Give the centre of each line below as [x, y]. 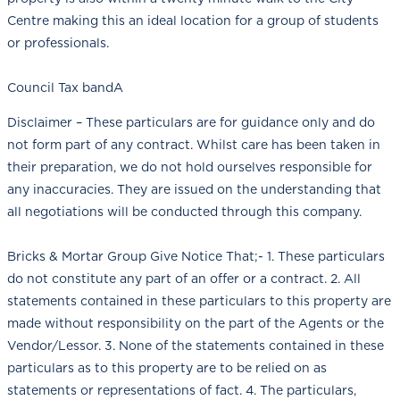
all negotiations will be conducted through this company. [184, 211]
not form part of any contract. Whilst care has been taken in [194, 144]
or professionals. [58, 42]
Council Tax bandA [65, 87]
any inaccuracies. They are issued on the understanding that [194, 189]
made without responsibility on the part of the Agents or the [196, 323]
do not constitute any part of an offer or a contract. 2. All [184, 278]
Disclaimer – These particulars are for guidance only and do [191, 122]
